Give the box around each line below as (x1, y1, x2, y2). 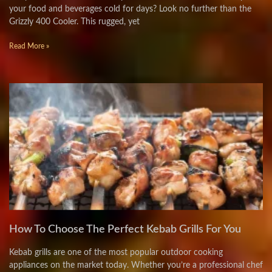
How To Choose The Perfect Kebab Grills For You (9, 224, 243, 235)
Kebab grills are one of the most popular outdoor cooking (9, 248, 223, 257)
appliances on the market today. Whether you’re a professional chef (9, 261, 263, 270)
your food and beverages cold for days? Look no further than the (9, 5, 251, 13)
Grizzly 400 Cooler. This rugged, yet (9, 18, 140, 26)
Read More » (9, 42, 49, 50)
